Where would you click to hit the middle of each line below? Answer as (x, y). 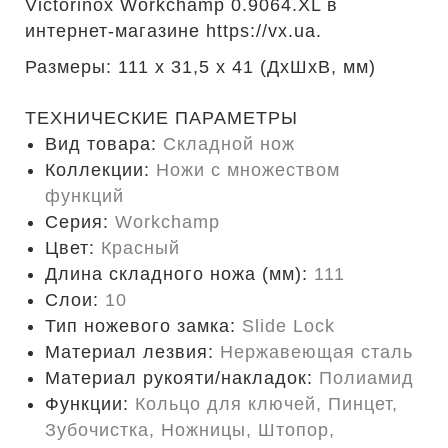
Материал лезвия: (132, 352)
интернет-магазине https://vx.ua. (173, 31)
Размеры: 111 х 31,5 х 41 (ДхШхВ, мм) (200, 67)
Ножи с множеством (248, 170)
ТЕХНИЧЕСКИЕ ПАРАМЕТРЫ (161, 118)
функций (84, 196)
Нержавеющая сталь (316, 352)
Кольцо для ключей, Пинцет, (266, 404)
